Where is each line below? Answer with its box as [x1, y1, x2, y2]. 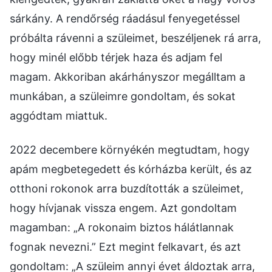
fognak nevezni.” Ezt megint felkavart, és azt [10, 240, 241, 253]
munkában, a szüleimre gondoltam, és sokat [10, 89, 236, 103]
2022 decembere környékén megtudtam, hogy [10, 143, 250, 156]
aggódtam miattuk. [10, 109, 107, 122]
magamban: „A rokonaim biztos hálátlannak [10, 220, 234, 234]
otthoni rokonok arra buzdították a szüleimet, [10, 182, 243, 195]
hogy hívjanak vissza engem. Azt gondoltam [10, 201, 237, 214]
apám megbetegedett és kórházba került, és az [10, 162, 252, 175]
